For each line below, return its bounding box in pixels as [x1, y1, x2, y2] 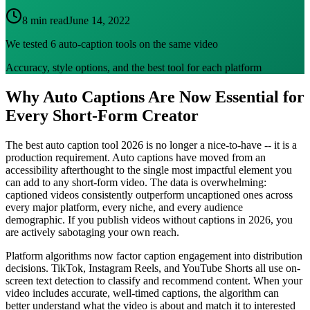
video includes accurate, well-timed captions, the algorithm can [6, 286, 279, 299]
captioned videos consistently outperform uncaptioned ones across [6, 188, 293, 201]
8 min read [22, 14, 69, 26]
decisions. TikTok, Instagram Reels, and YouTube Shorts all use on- [6, 262, 300, 274]
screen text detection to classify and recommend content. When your [6, 274, 302, 286]
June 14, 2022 [69, 14, 130, 26]
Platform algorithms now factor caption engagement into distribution [6, 249, 302, 262]
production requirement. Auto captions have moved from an [6, 151, 266, 163]
